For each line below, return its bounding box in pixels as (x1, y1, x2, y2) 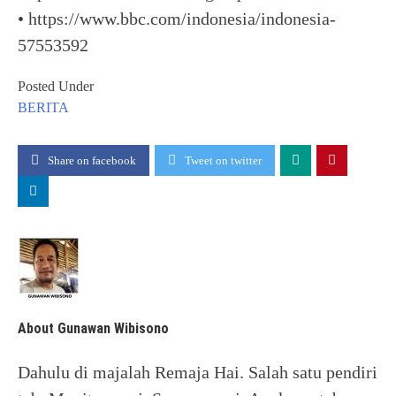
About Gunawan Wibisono (18, 320, 169, 338)
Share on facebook (48, 154, 136, 167)
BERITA (18, 100, 69, 115)
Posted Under (18, 79, 94, 94)
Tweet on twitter (185, 154, 262, 167)
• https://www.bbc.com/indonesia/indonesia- (18, 9, 336, 28)
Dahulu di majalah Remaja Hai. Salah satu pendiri (18, 362, 377, 382)
